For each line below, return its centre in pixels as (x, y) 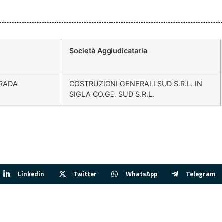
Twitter (85, 174)
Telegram (201, 174)
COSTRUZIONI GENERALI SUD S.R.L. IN (136, 84)
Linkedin (31, 174)
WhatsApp (141, 174)
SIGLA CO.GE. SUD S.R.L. (112, 94)
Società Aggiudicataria (108, 51)
